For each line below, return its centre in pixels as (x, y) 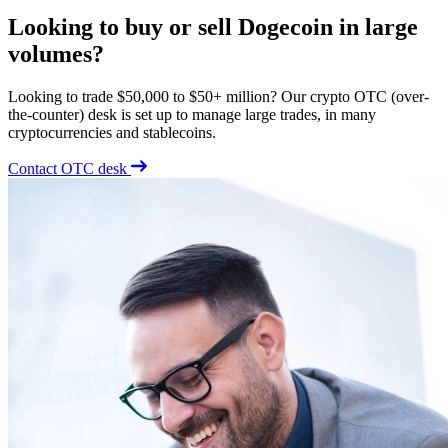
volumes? (56, 53)
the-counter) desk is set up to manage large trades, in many (192, 114)
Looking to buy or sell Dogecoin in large (213, 26)
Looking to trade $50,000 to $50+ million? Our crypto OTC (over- (218, 96)
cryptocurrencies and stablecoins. (112, 132)
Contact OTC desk (69, 168)
